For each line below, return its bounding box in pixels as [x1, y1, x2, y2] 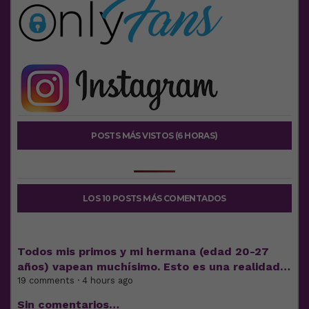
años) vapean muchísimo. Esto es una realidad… [17, 259, 290, 273]
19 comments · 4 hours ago [17, 275, 133, 286]
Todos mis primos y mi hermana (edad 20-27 [17, 244, 269, 258]
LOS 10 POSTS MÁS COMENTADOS [83, 192, 226, 203]
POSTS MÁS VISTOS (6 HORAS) [91, 130, 218, 141]
